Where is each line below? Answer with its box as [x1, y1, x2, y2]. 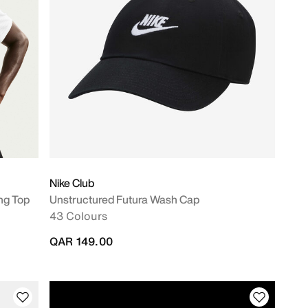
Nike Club [49, 175, 94, 191]
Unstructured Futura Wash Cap [49, 191, 199, 208]
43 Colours [49, 208, 107, 224]
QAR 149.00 [49, 233, 113, 250]
